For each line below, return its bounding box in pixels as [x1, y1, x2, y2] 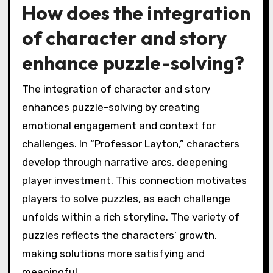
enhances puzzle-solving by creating [21, 101, 200, 113]
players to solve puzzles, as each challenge [21, 192, 230, 205]
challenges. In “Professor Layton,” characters [21, 137, 239, 150]
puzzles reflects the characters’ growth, [21, 229, 217, 241]
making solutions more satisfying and [21, 247, 205, 260]
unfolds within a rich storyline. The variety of [21, 210, 239, 223]
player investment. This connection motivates [21, 174, 247, 186]
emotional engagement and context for [21, 119, 216, 132]
